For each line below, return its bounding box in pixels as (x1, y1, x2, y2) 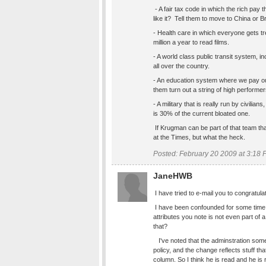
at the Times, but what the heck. (153, 134, 245, 141)
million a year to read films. (153, 39, 229, 46)
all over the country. (153, 62, 210, 69)
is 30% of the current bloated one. (153, 110, 250, 117)
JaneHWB (153, 171, 192, 180)
